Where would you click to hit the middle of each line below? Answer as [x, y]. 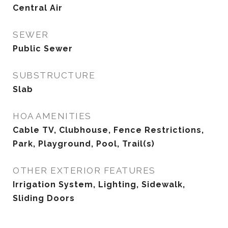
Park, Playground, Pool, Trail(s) [84, 144]
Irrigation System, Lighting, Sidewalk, [99, 184]
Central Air [38, 8]
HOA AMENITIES [52, 116]
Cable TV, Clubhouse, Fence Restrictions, [108, 130]
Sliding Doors [44, 198]
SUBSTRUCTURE [54, 75]
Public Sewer [43, 49]
